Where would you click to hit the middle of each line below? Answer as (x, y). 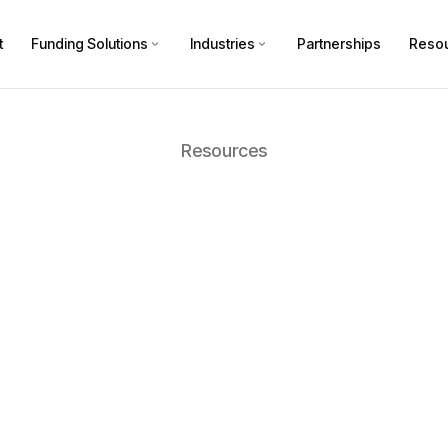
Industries (222, 43)
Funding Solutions (89, 43)
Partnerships (339, 43)
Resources (224, 150)
